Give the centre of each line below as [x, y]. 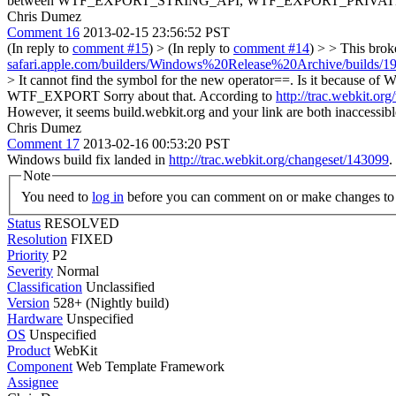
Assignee [33, 382]
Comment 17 [43, 144]
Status [24, 223]
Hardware [35, 318]
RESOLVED [82, 223]
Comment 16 [43, 32]
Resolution [37, 239]
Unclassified [120, 286]
